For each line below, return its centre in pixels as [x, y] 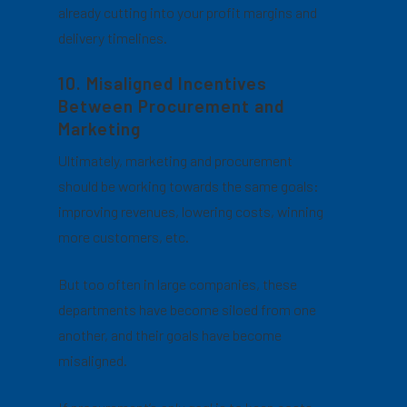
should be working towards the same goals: [189, 186]
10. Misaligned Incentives [163, 84]
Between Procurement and [172, 106]
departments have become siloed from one [188, 310]
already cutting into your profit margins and [188, 13]
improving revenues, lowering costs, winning [191, 212]
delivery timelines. [113, 38]
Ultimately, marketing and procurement [176, 161]
